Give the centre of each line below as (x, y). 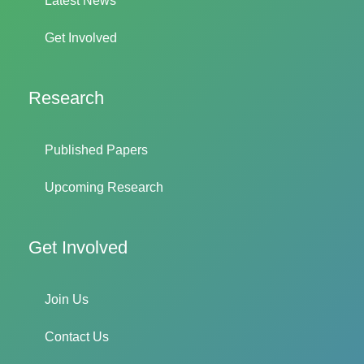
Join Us (67, 300)
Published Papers (96, 150)
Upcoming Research (104, 188)
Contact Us (77, 337)
